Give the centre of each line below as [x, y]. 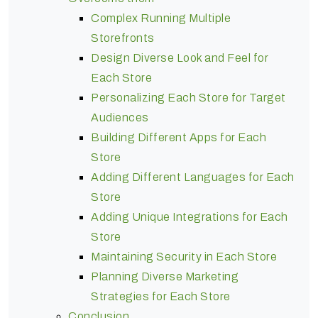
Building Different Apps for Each [179, 137]
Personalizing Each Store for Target [188, 97]
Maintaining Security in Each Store [185, 256]
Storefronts [123, 38]
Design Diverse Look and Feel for [180, 57]
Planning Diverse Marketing [165, 276]
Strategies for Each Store [161, 296]
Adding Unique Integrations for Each [190, 216]
